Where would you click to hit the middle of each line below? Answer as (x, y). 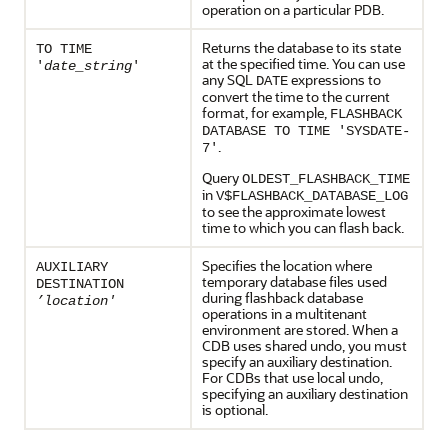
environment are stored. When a (300, 329)
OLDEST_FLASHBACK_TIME (326, 178)
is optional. (235, 409)
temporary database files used (294, 281)
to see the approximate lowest (294, 211)
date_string (88, 65)
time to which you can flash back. (303, 227)
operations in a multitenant (284, 313)
